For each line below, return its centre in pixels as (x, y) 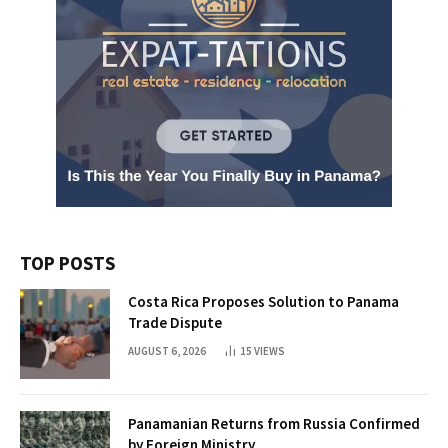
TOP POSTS (67, 263)
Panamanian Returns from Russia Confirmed (274, 424)
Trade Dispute (175, 323)
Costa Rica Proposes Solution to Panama (263, 302)
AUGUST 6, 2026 (167, 351)
